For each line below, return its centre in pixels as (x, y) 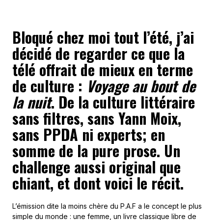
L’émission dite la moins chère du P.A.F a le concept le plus (107, 206)
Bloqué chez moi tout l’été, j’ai (103, 37)
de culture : (49, 85)
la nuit (32, 102)
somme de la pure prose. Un (96, 150)
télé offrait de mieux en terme (103, 69)
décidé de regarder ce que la (98, 53)
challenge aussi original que (96, 166)
